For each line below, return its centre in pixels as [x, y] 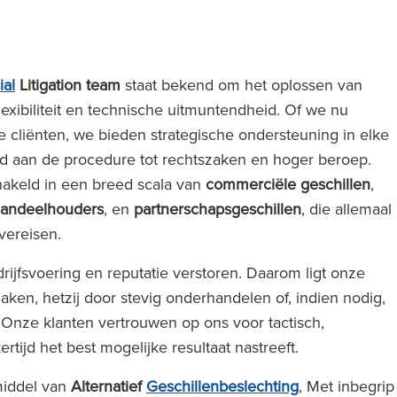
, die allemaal [346, 209]
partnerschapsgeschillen [218, 209]
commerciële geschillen [288, 184]
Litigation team [68, 85]
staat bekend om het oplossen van [241, 85]
